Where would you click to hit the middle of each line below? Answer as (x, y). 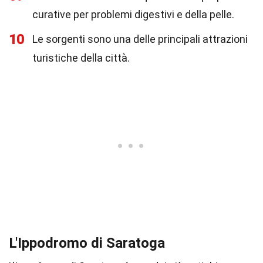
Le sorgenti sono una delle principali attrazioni (140, 39)
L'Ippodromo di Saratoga (87, 243)
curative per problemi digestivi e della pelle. (133, 14)
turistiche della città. (81, 58)
